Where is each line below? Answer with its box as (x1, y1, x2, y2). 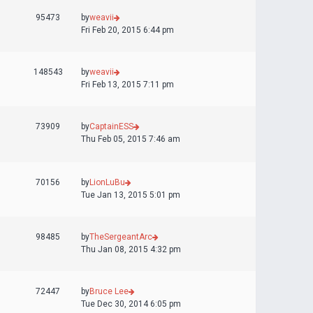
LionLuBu (89, 177, 125, 187)
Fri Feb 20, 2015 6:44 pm (81, 25, 174, 35)
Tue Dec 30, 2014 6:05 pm (81, 299, 181, 309)
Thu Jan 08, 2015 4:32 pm (81, 245, 181, 254)
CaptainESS (89, 122, 133, 131)
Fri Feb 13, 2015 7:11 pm (81, 80, 174, 89)
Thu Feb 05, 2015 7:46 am (81, 134, 180, 144)
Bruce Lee (89, 286, 129, 296)
